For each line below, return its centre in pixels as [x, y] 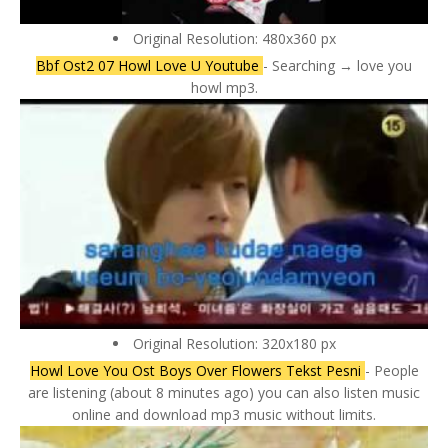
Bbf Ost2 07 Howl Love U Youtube [149, 66]
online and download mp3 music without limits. [224, 414]
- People [391, 370]
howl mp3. [224, 88]
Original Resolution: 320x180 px [234, 343]
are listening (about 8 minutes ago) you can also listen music [224, 392]
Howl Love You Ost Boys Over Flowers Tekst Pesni [197, 370]
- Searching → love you [337, 66]
